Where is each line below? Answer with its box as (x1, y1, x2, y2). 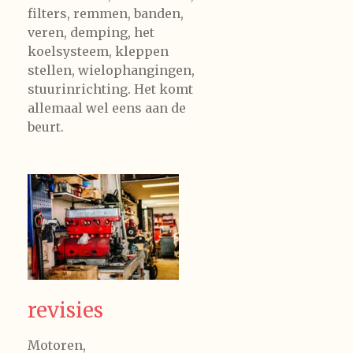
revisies (28, 298, 103, 324)
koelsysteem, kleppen (28, 43, 169, 59)
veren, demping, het (28, 24, 154, 40)
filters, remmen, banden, (28, 5, 184, 21)
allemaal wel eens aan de (28, 99, 186, 116)
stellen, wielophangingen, (28, 61, 195, 78)
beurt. (28, 118, 64, 135)
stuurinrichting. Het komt (28, 80, 193, 97)
